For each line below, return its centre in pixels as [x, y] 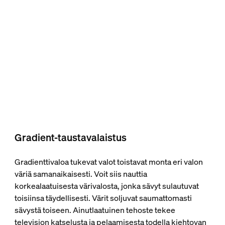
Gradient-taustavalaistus [70, 138]
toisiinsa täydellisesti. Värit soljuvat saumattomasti [103, 198]
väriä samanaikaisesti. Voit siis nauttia [81, 174]
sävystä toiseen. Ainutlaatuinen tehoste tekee [95, 210]
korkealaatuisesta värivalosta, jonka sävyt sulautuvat [106, 186]
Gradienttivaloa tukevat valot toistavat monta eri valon [108, 162]
